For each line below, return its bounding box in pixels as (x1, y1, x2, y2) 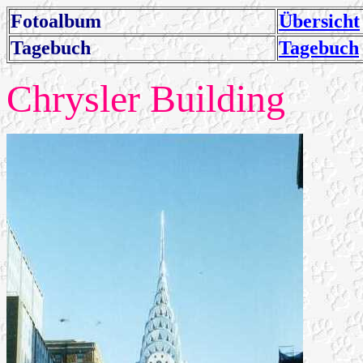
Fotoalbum (11, 11, 101, 32)
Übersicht (279, 11, 360, 32)
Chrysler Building (6, 77, 285, 120)
